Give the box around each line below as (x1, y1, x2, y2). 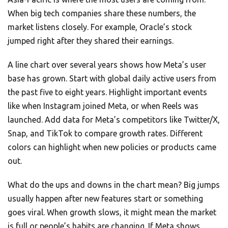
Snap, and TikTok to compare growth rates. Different (8, 129, 203, 138)
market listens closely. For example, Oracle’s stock (8, 22, 192, 32)
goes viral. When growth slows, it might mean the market (8, 208, 216, 217)
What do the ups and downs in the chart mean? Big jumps (8, 180, 220, 190)
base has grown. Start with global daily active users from (8, 74, 216, 83)
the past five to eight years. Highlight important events (8, 88, 207, 97)
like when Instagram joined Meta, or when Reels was (8, 101, 198, 111)
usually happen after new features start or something (8, 194, 203, 204)
